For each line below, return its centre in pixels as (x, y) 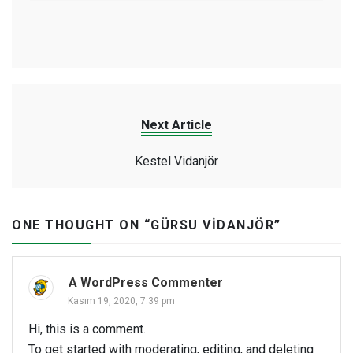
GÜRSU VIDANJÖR (212, 225)
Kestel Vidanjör (176, 162)
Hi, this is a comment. (87, 329)
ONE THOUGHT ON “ (81, 225)
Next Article (176, 125)
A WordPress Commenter (146, 283)
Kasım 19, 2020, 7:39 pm (121, 301)
